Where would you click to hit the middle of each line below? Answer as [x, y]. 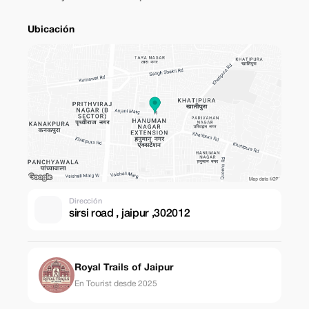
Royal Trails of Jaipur [124, 268]
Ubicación [51, 30]
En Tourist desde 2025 [116, 283]
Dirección [86, 201]
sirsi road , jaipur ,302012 [130, 213]
